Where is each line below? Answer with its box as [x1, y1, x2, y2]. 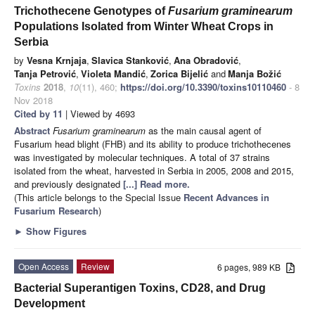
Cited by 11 [14, 106, 63, 120]
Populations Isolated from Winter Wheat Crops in [14, 20, 274, 32]
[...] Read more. [123, 176, 190, 191]
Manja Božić [228, 66, 281, 80]
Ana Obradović [174, 53, 238, 67]
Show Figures [23, 224, 86, 238]
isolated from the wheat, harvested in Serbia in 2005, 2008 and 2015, [14, 163, 294, 177]
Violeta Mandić [81, 66, 146, 80]
